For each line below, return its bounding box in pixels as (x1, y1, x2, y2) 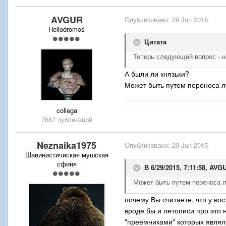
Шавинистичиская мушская (25, 150, 108, 160)
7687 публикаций (41, 115, 92, 125)
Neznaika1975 (37, 139, 96, 152)
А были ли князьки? (125, 69, 189, 79)
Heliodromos (48, 24, 85, 34)
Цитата (142, 37, 166, 47)
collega (56, 105, 77, 116)
